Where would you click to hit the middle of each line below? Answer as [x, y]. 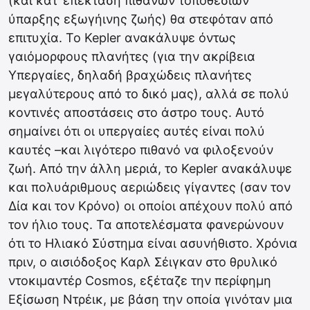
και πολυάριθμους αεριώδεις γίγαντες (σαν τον [149, 187]
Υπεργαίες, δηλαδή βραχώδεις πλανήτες [130, 75]
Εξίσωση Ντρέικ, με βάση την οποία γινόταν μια [151, 299]
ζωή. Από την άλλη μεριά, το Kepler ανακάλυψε [150, 168]
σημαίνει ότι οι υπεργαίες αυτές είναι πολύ [137, 131]
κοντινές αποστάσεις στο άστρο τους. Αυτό [136, 112]
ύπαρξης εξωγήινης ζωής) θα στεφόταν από [141, 19]
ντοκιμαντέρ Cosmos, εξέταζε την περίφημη [140, 281]
